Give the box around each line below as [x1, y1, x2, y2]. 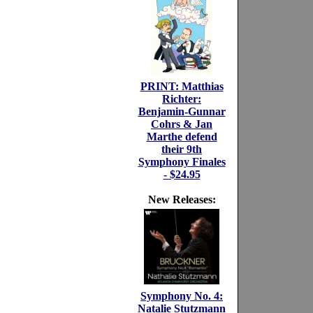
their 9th [161, 143, 202, 155]
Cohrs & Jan [151, 118, 212, 130]
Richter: [162, 93, 201, 105]
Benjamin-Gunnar [138, 105, 226, 117]
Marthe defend [146, 131, 217, 143]
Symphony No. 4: [140, 290, 223, 302]
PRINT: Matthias [140, 80, 224, 92]
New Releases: [147, 194, 216, 205]
